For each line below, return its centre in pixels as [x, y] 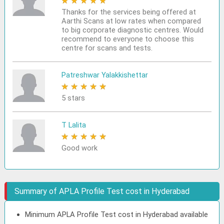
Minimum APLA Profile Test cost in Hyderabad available [117, 214]
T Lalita [73, 125]
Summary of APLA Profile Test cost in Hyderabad [102, 191]
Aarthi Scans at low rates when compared [131, 21]
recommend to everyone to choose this [127, 39]
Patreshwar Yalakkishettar [104, 75]
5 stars [73, 98]
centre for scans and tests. [107, 48]
